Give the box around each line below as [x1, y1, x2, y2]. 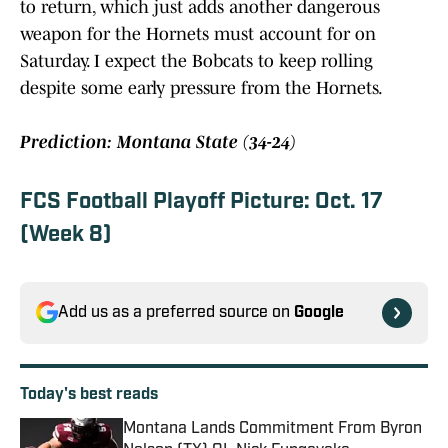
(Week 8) [20, 223, 112, 247]
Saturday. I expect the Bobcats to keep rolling [20, 50, 373, 71]
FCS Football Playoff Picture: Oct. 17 [20, 190, 383, 214]
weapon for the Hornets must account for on [20, 23, 376, 44]
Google [294, 304, 344, 321]
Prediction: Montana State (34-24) [20, 131, 296, 152]
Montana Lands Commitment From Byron [123, 420, 422, 437]
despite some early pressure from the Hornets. [20, 77, 383, 98]
